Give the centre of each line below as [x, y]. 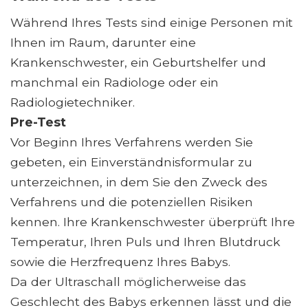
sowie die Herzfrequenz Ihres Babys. [120, 261]
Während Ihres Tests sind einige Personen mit [152, 22]
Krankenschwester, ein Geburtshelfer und [138, 62]
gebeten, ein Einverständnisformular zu [131, 162]
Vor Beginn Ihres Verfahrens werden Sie [132, 142]
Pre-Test [38, 122]
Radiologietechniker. [73, 102]
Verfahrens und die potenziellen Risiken [132, 201]
